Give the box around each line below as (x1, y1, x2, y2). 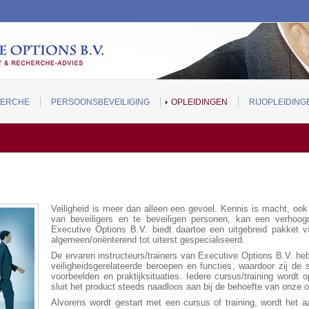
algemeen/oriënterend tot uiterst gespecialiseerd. (51, 235, 245, 245)
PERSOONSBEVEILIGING (51, 97, 150, 107)
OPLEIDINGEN (171, 97, 228, 107)
